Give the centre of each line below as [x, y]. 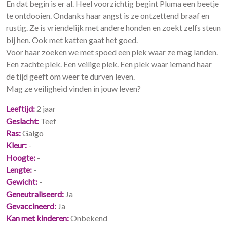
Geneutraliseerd [34, 194]
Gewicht [21, 182]
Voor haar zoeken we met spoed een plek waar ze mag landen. [112, 52]
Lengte [18, 169]
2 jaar [46, 109]
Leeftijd [20, 109]
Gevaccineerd [30, 206]
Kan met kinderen [36, 218]
